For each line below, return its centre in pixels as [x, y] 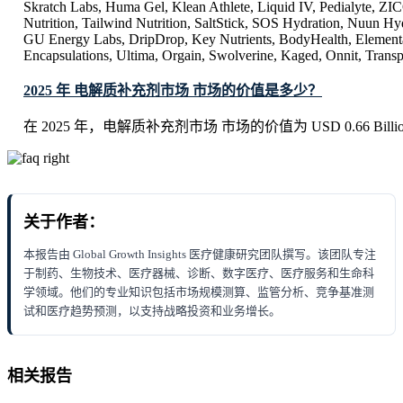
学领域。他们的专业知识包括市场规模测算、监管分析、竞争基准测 [199, 291]
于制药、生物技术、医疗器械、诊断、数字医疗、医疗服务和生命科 [199, 273]
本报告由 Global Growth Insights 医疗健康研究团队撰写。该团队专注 [200, 254]
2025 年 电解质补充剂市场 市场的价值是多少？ [173, 90]
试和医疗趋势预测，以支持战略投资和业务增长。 [152, 310]
